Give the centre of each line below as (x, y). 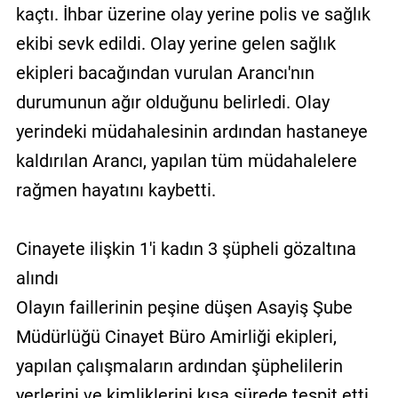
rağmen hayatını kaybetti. (115, 190)
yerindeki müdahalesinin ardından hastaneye (191, 131)
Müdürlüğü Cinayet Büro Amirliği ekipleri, (176, 336)
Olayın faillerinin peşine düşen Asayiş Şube (184, 307)
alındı (37, 278)
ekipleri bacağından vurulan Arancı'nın (165, 72)
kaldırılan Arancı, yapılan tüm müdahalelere (186, 160)
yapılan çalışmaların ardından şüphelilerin (179, 366)
